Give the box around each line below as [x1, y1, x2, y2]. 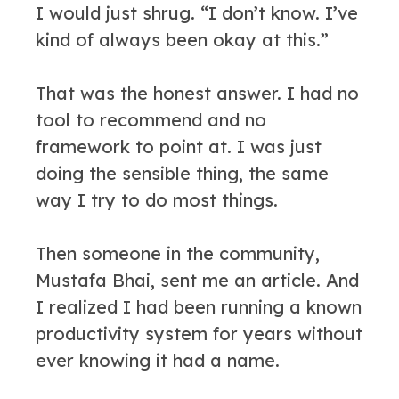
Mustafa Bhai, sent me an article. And [36, 269, 359, 291]
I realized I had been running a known [36, 296, 362, 318]
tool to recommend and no [36, 109, 266, 131]
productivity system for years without [36, 322, 362, 345]
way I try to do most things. [36, 189, 278, 211]
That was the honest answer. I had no [36, 82, 359, 104]
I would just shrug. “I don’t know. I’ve [36, 2, 358, 24]
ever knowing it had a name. [36, 349, 280, 371]
